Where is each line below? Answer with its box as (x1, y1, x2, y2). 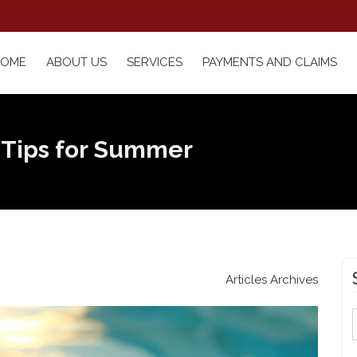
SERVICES (127, 55, 182, 70)
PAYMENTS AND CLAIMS (202, 55, 337, 70)
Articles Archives (226, 273, 318, 288)
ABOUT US (46, 55, 107, 70)
